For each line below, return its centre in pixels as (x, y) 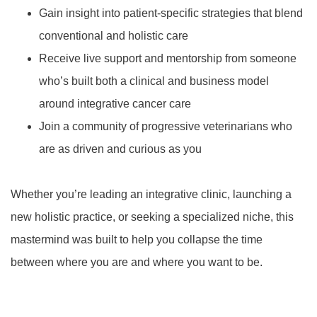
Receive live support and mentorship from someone (168, 58)
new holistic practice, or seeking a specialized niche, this (152, 217)
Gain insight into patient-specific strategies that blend (171, 13)
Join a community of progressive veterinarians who (166, 126)
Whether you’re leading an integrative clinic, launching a (151, 194)
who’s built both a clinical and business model (154, 81)
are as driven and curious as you (120, 149)
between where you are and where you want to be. (137, 262)
